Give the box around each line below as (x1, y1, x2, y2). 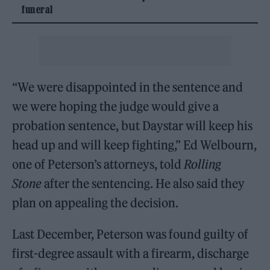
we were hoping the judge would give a (12, 99, 219, 114)
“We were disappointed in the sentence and (12, 80, 243, 95)
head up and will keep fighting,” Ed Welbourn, (12, 137, 257, 152)
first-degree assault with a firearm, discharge (12, 246, 250, 261)
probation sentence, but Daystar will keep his (12, 118, 253, 133)
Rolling (184, 157, 222, 172)
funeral (22, 4, 53, 15)
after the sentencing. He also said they (42, 176, 245, 191)
